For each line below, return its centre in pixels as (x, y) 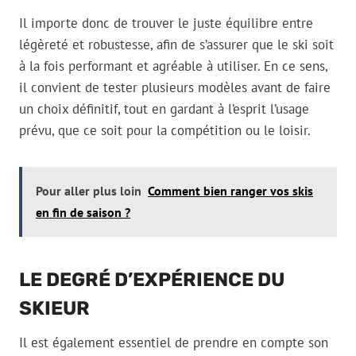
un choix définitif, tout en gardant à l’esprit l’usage (164, 109)
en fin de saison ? (83, 213)
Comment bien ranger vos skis (230, 191)
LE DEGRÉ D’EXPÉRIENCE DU (152, 280)
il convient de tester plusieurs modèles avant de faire (175, 88)
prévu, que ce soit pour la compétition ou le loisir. (165, 131)
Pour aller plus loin (89, 191)
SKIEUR (54, 309)
